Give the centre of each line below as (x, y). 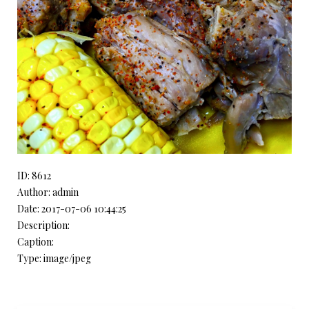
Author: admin (48, 192)
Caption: (36, 242)
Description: (43, 225)
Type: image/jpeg (54, 258)
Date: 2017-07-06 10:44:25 (72, 209)
